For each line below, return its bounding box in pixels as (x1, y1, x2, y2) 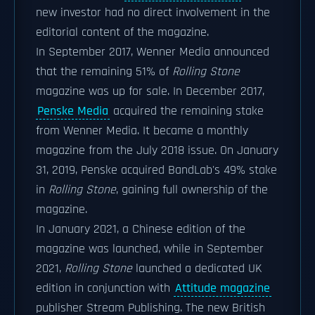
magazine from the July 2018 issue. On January (36, 143, 278, 158)
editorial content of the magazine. (36, 25, 209, 40)
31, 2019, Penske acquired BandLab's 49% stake (36, 162, 277, 178)
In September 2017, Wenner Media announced (36, 44, 269, 60)
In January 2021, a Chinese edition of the (36, 221, 245, 237)
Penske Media (37, 103, 108, 119)
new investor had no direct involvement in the (36, 5, 270, 20)
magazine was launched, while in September (36, 241, 264, 257)
